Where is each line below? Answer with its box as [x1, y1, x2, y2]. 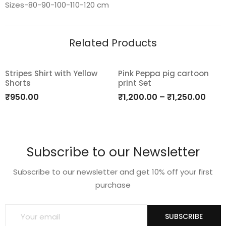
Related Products [69, 36, 157, 50]
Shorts [5, 78, 31, 88]
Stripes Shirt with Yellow [5, 68, 97, 79]
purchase [95, 180, 131, 190]
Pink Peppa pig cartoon [118, 68, 209, 79]
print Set [118, 78, 151, 88]
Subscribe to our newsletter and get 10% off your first [13, 166, 213, 177]
